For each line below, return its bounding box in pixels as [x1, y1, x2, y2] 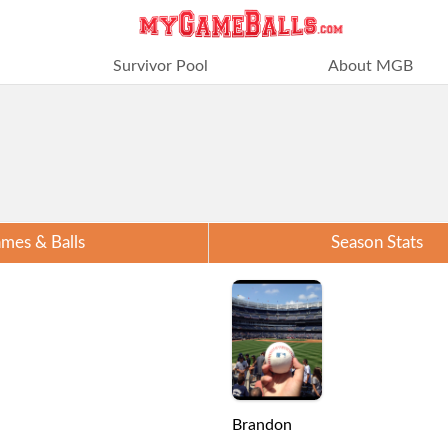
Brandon [232, 417, 292, 433]
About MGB [327, 58, 413, 74]
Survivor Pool [112, 58, 208, 74]
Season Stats [331, 234, 424, 251]
